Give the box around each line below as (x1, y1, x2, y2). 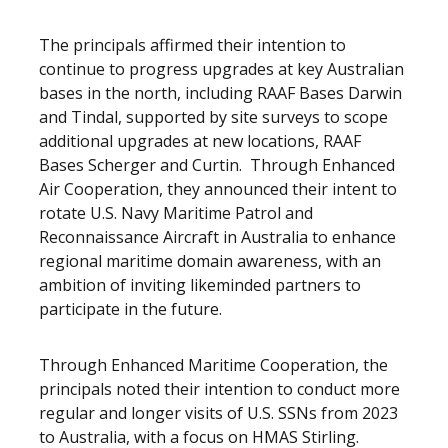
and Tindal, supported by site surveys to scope (39, 106, 388, 128)
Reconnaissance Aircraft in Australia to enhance (39, 226, 396, 248)
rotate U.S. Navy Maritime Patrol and (39, 202, 313, 224)
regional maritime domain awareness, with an (39, 250, 381, 272)
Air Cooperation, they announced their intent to (39, 178, 397, 200)
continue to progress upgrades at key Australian (39, 58, 404, 80)
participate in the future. (39, 298, 222, 320)
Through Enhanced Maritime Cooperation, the (39, 354, 388, 376)
